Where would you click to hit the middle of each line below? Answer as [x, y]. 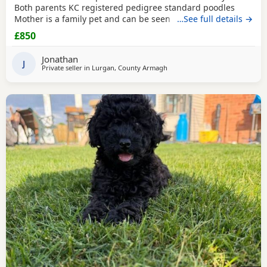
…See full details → [215, 19]
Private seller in [67, 67]
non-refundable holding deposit [79, 30]
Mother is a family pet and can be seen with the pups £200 [132, 19]
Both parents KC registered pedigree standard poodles [125, 8]
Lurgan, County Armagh [130, 67]
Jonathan [60, 59]
